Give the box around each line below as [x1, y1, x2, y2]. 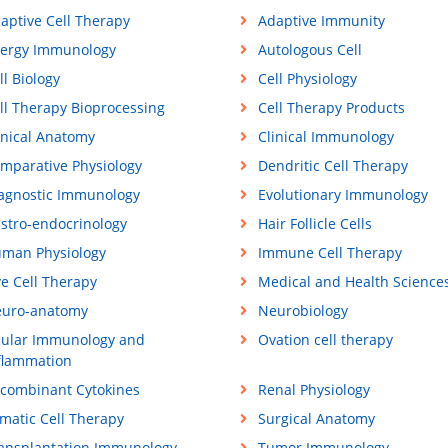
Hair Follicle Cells [257, 214, 372, 234]
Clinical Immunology [257, 127, 394, 147]
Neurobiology [257, 301, 348, 321]
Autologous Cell [257, 40, 362, 60]
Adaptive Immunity [257, 11, 385, 31]
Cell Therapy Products [257, 98, 405, 118]
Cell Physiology [257, 69, 357, 89]
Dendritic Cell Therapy [257, 156, 408, 176]
